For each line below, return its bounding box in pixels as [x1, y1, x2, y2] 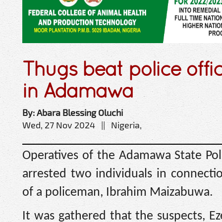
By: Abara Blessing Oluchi [22, 107, 123, 118]
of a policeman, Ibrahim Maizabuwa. [22, 185, 213, 199]
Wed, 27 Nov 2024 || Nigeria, [22, 119, 142, 130]
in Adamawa [22, 78, 133, 102]
